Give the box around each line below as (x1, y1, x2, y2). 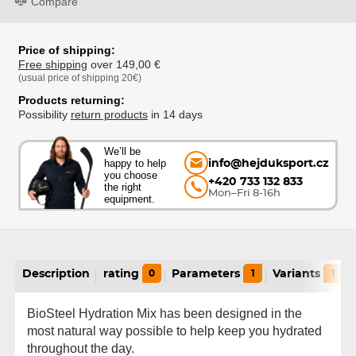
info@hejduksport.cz (207, 157, 329, 169)
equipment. (104, 192, 156, 205)
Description (21, 268, 90, 280)
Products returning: (17, 94, 125, 107)
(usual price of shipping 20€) (17, 72, 141, 84)
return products (70, 108, 148, 122)
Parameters (172, 268, 241, 280)
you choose (104, 168, 158, 181)
